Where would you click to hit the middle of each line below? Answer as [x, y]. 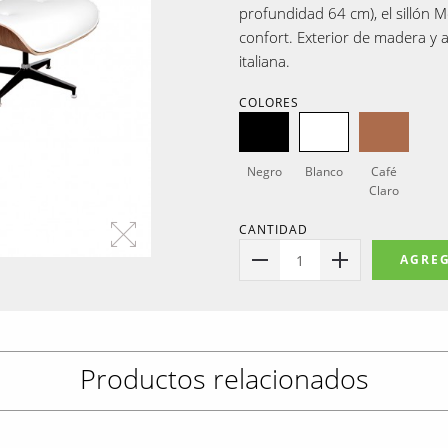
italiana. [264, 61]
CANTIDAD [273, 229]
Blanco [324, 171]
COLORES [269, 102]
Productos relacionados [224, 378]
